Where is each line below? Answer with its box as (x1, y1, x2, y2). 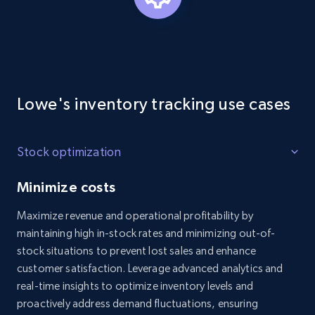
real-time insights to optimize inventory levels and (17, 279, 254, 292)
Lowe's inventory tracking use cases (17, 94, 291, 113)
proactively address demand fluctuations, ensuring (17, 297, 258, 310)
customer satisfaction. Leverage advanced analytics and (17, 262, 283, 275)
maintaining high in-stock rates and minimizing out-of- (17, 226, 276, 240)
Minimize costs (17, 179, 116, 195)
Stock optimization (17, 144, 122, 159)
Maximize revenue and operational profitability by (17, 209, 253, 222)
